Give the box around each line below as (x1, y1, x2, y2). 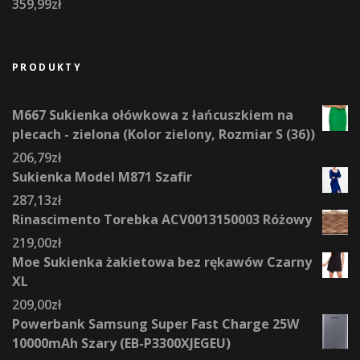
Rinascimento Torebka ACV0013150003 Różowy (12, 210, 312, 228)
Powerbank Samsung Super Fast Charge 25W (12, 314, 299, 333)
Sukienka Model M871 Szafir (12, 167, 192, 186)
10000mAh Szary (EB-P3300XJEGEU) (12, 333, 231, 352)
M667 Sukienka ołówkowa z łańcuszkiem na (12, 105, 293, 124)
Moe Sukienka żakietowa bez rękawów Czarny (12, 252, 312, 271)
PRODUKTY (12, 59, 83, 74)
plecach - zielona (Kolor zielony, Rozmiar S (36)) (12, 125, 315, 143)
